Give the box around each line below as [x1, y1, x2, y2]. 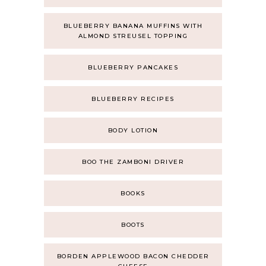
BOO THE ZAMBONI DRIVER [82, 158, 184, 166]
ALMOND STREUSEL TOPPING [78, 32, 188, 40]
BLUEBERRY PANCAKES [88, 64, 178, 71]
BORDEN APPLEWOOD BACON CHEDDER [56, 252, 210, 260]
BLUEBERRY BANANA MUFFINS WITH [63, 22, 203, 30]
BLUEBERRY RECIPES [91, 95, 175, 103]
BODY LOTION [107, 126, 159, 134]
